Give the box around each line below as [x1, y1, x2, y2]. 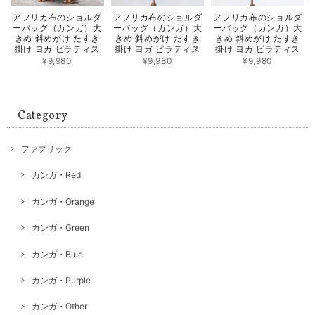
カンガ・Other [32, 301, 87, 312]
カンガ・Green [32, 222, 89, 233]
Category [18, 108, 69, 124]
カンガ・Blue [32, 248, 83, 259]
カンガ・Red [32, 169, 81, 181]
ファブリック [21, 143, 72, 155]
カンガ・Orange [32, 195, 94, 207]
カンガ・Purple [32, 274, 91, 285]
